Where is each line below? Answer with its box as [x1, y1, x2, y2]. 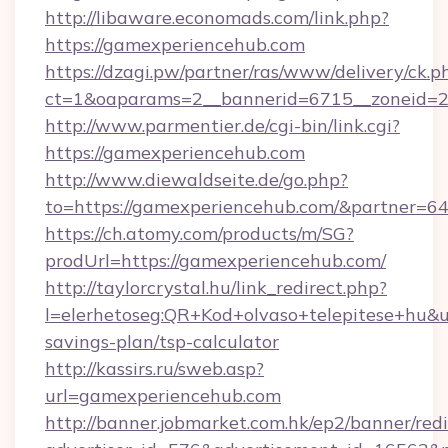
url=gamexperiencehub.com [45, 384, 281, 407]
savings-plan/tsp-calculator [45, 330, 279, 353]
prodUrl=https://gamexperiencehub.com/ [45, 249, 386, 272]
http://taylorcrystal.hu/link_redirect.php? [45, 276, 387, 299]
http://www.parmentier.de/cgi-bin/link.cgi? [45, 114, 400, 137]
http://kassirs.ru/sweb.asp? [45, 357, 264, 380]
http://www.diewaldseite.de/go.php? [45, 168, 348, 191]
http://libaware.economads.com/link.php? [45, 6, 389, 29]
